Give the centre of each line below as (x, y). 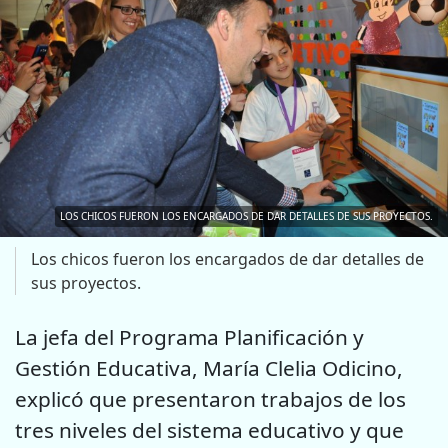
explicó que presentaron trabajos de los (210, 399)
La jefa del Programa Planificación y (189, 337)
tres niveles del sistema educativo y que (209, 430)
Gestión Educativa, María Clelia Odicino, (209, 368)
